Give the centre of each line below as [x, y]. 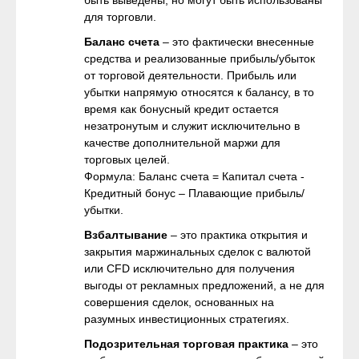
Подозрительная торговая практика [186, 344]
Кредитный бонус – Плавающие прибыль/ [194, 193]
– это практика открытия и [238, 235]
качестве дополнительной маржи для [182, 143]
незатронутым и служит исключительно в [192, 126]
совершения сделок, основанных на [179, 302]
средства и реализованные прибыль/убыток [200, 58]
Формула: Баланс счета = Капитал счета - [194, 176]
